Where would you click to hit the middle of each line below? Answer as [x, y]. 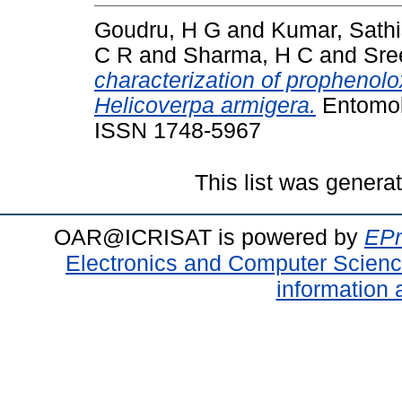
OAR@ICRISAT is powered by [209, 236]
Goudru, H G [157, 30]
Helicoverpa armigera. [205, 105]
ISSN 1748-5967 [178, 130]
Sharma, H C [248, 55]
